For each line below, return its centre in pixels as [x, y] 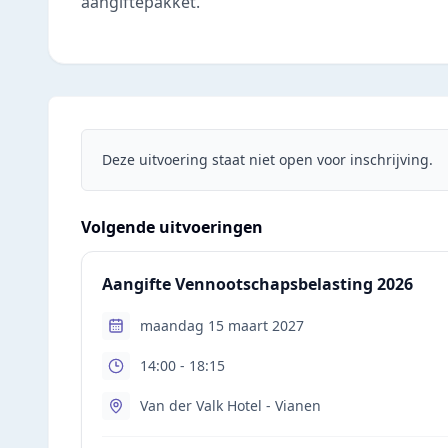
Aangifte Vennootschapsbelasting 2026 [257, 284]
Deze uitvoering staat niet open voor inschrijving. [267, 159]
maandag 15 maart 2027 [222, 325]
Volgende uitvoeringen [172, 227]
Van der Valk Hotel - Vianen [230, 405]
